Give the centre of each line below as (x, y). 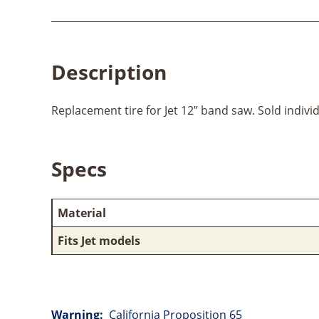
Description (109, 72)
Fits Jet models (99, 240)
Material (82, 213)
